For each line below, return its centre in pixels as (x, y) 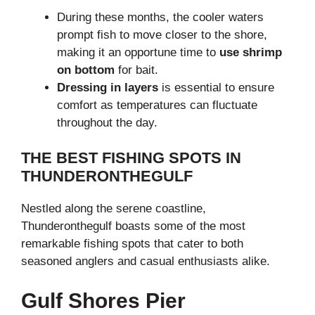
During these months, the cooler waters (160, 17)
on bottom (86, 70)
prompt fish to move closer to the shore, (162, 34)
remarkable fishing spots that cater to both (132, 244)
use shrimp (251, 52)
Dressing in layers (108, 87)
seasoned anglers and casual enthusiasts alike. (147, 262)
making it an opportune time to (138, 52)
